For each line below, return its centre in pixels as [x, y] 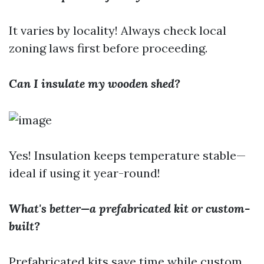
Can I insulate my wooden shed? [95, 83]
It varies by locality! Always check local [118, 30]
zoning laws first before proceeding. [108, 48]
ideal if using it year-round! [85, 173]
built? [24, 226]
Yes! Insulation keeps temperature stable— [127, 155]
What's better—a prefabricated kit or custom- [129, 208]
